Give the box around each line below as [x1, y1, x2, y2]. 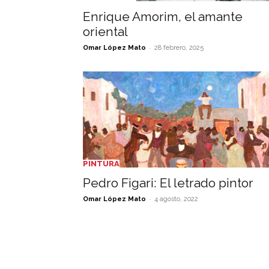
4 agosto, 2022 [154, 195, 198, 203]
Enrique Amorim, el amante [83, 9, 243, 24]
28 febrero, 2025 [154, 44, 204, 52]
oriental [83, 24, 128, 39]
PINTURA [83, 159, 119, 168]
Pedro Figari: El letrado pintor [83, 175, 253, 190]
